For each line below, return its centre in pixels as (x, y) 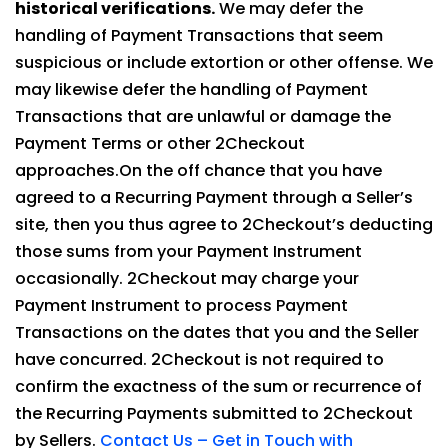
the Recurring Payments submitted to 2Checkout (214, 413)
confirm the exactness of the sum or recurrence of (218, 386)
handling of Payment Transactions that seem (199, 35)
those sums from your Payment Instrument (188, 251)
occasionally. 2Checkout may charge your (187, 278)
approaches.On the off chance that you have (198, 170)
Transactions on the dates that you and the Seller (217, 332)
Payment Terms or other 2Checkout (160, 143)
